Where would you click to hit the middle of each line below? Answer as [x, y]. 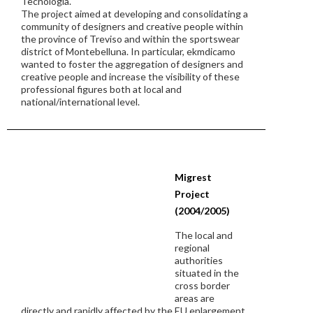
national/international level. [80, 102]
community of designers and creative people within [132, 26]
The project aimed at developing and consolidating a [134, 14]
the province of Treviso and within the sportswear [130, 39]
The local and [204, 235]
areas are [195, 298]
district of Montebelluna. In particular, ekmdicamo [128, 51]
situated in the [207, 273]
